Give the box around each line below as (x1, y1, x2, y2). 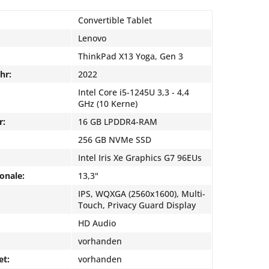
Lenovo (78, 32, 106, 44)
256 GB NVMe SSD (78, 134, 151, 145)
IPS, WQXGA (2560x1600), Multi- (78, 188, 205, 199)
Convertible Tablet (78, 14, 152, 26)
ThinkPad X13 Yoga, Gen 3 (78, 50, 183, 62)
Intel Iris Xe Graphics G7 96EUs (78, 152, 202, 163)
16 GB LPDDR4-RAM (78, 116, 157, 127)
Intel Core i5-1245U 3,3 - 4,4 (78, 86, 189, 98)
